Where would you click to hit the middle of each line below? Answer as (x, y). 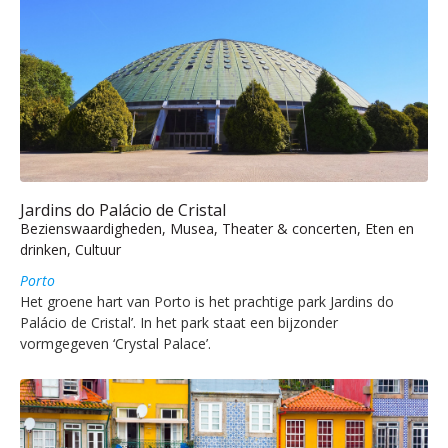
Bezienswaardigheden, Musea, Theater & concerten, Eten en (217, 228)
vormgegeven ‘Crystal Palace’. (115, 343)
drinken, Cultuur (70, 249)
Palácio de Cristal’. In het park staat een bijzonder (179, 322)
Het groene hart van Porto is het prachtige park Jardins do (207, 301)
